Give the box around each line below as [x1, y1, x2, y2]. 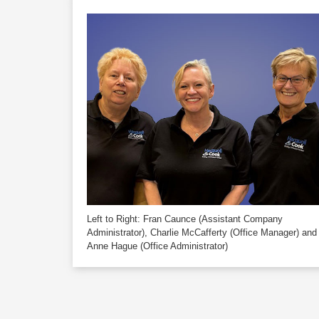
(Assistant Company [196, 213, 283, 224]
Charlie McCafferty [150, 226, 227, 238]
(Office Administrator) [137, 240, 228, 251]
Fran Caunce [143, 213, 196, 224]
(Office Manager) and [227, 226, 317, 238]
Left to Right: [87, 213, 143, 224]
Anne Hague [87, 240, 137, 251]
